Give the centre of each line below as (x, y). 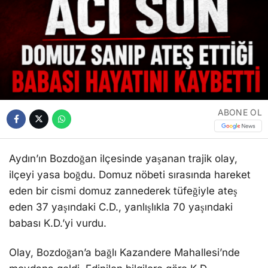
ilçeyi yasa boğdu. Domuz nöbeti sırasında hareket (130, 174)
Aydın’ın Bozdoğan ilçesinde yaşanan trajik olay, (123, 158)
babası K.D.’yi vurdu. (58, 223)
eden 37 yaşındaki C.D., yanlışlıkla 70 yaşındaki (121, 207)
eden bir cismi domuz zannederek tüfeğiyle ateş (123, 191)
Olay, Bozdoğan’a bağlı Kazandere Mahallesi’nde (124, 252)
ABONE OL (240, 112)
